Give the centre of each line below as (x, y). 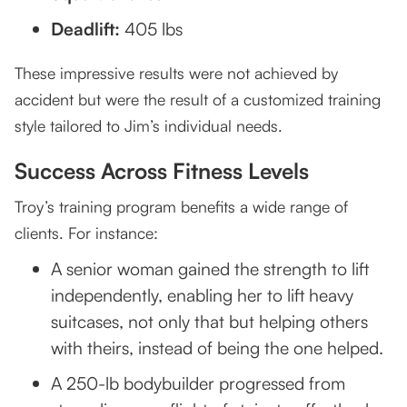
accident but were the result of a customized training (198, 99)
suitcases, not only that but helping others (209, 322)
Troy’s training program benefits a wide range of (181, 207)
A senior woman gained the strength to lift (210, 269)
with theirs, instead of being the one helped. (217, 348)
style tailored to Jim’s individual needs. (149, 126)
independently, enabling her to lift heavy (202, 295)
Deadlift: (85, 29)
